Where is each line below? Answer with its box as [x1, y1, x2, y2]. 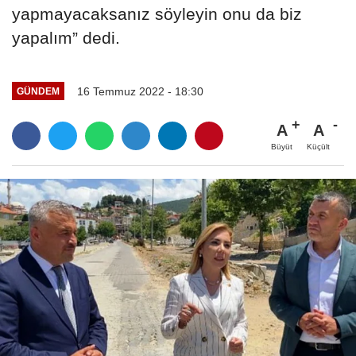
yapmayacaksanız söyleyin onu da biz [12, 4, 302, 23]
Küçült [307, 142, 330, 152]
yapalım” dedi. [12, 28, 120, 47]
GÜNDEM [16, 86, 60, 97]
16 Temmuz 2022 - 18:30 [76, 84, 203, 98]
